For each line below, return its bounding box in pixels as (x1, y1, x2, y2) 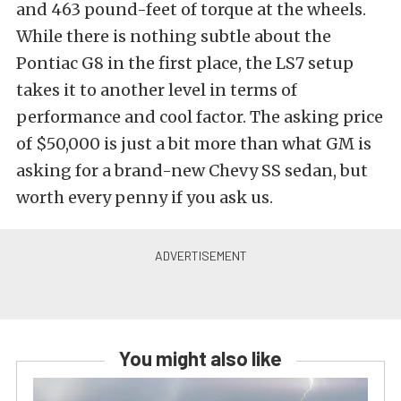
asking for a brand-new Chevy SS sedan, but (16, 160, 368, 181)
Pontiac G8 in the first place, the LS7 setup (16, 53, 354, 73)
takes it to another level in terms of (16, 80, 297, 100)
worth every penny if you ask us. (16, 187, 273, 208)
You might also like (119, 346, 282, 370)
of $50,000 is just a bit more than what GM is (16, 133, 371, 154)
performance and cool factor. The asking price (16, 107, 383, 127)
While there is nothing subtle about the (16, 26, 331, 47)
